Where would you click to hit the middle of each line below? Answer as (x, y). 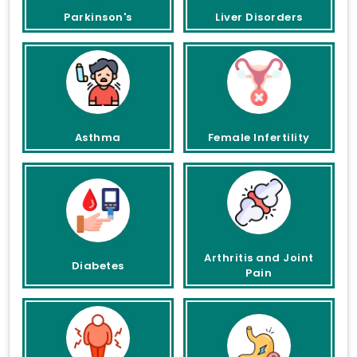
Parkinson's (98, 18)
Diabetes (98, 265)
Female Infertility (259, 138)
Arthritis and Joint (259, 258)
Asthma (98, 138)
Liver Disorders (259, 18)
